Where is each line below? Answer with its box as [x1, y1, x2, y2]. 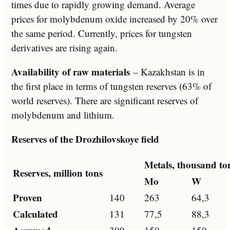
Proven [13, 190, 42, 204]
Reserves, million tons [13, 165, 103, 180]
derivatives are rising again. [11, 41, 118, 54]
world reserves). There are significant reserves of [11, 93, 198, 107]
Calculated [13, 206, 58, 221]
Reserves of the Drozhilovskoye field [11, 131, 159, 146]
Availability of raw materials [11, 64, 133, 79]
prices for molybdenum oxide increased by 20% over [11, 12, 218, 25]
